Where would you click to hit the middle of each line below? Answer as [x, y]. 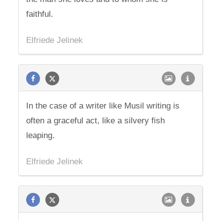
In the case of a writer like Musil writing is [103, 106]
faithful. [40, 14]
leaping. [41, 135]
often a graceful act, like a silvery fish [96, 121]
